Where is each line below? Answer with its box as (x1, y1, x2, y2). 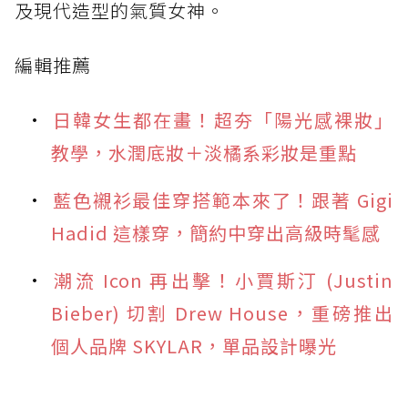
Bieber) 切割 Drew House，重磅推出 (51, 299, 393, 326)
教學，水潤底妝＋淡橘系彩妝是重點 (51, 138, 357, 166)
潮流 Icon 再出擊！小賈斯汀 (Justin (52, 266, 393, 293)
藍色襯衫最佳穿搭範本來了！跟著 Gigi (52, 186, 393, 213)
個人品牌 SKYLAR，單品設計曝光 (51, 331, 337, 359)
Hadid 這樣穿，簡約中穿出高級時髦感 (51, 219, 381, 246)
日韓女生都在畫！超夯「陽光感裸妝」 (52, 106, 393, 133)
